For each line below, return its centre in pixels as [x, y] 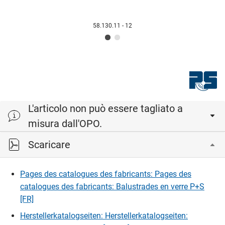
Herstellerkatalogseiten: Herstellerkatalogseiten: [104, 216]
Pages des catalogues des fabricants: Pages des [106, 174]
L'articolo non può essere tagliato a [105, 109]
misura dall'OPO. [65, 124]
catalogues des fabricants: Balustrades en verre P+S [112, 187]
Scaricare [49, 145]
